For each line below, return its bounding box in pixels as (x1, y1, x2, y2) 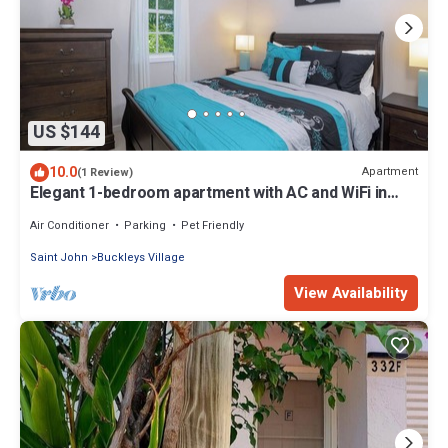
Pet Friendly (181, 216, 244, 234)
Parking (124, 216, 166, 234)
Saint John (30, 248, 88, 266)
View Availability (294, 281, 408, 304)
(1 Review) (77, 163, 133, 181)
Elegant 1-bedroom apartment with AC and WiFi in (30, 180, 387, 205)
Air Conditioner (30, 216, 109, 234)
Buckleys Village (97, 248, 185, 266)
